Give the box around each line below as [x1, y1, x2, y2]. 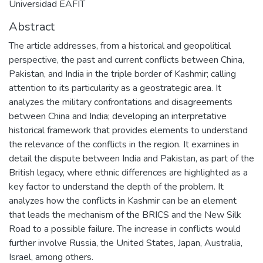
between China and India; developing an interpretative [9, 110, 227, 123]
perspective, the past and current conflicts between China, [9, 53, 244, 66]
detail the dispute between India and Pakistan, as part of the [9, 152, 254, 165]
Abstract [9, 19, 55, 35]
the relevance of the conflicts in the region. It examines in [9, 138, 239, 151]
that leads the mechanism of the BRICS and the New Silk [9, 208, 241, 221]
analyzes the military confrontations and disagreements [9, 96, 232, 109]
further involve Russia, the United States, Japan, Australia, [9, 237, 242, 249]
